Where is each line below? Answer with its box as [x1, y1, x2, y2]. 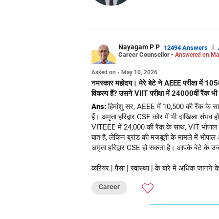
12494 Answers [164, 44, 208, 51]
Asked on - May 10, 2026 [91, 69, 157, 76]
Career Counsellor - [118, 50, 175, 58]
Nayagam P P [118, 43, 160, 51]
